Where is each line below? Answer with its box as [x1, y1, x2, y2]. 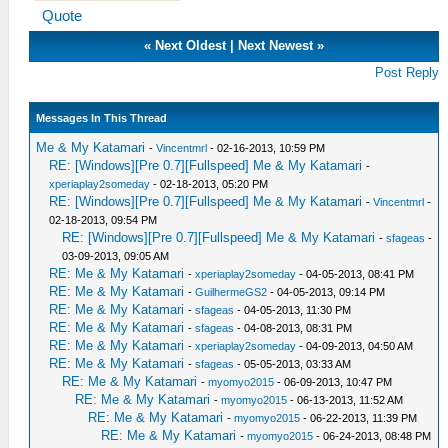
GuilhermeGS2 [195, 286, 268, 298]
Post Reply [375, 65, 440, 80]
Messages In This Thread [36, 112, 168, 124]
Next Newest [238, 38, 314, 53]
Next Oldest [155, 38, 227, 53]
